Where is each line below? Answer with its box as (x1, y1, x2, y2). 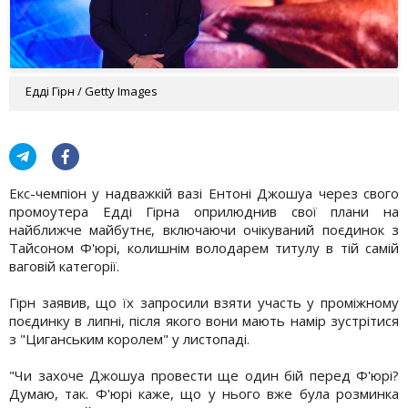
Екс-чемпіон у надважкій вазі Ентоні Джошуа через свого (9, 183, 399, 202)
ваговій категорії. (9, 256, 119, 275)
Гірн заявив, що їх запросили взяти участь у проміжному (9, 292, 399, 311)
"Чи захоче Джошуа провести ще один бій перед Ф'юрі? (9, 365, 399, 384)
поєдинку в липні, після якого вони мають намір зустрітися (9, 311, 399, 330)
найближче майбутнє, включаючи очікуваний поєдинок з (9, 219, 399, 239)
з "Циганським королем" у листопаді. (9, 329, 250, 348)
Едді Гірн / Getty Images (25, 82, 158, 99)
